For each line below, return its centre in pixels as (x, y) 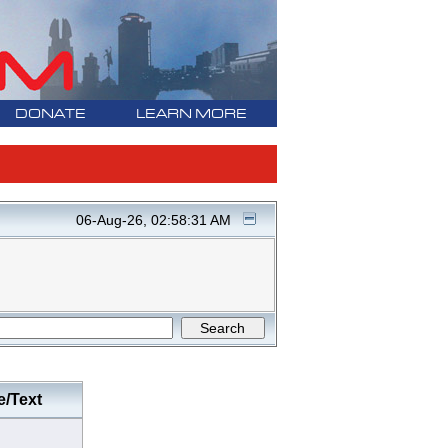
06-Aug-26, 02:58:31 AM (153, 220)
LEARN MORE (191, 114)
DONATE (50, 114)
